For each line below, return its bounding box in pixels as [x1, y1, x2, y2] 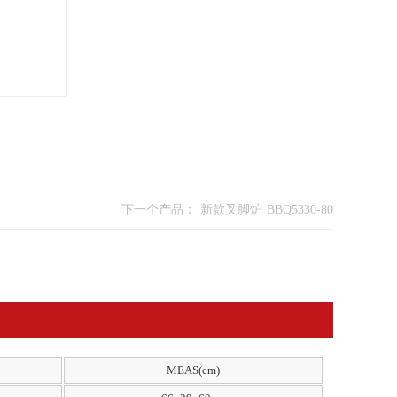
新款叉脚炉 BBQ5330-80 [267, 203, 333, 216]
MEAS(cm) [167, 363, 220, 377]
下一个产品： [121, 203, 200, 216]
